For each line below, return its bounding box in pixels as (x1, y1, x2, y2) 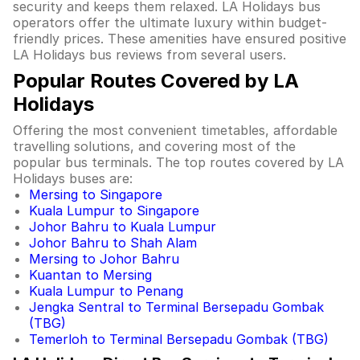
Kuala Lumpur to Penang (29, 283, 183, 299)
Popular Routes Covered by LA (13, 69, 299, 92)
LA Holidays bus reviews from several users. (13, 47, 286, 63)
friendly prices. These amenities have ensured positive (13, 31, 346, 47)
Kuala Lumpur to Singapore (29, 202, 199, 219)
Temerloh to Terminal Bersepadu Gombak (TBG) (29, 331, 329, 347)
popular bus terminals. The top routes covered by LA (13, 154, 344, 170)
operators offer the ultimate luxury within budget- (13, 14, 327, 31)
